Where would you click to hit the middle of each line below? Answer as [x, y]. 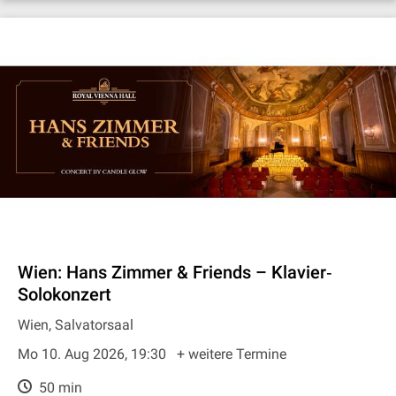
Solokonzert [65, 294]
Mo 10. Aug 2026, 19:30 [94, 354]
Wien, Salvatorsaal [76, 325]
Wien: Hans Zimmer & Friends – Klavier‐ [175, 272]
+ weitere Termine [232, 354]
